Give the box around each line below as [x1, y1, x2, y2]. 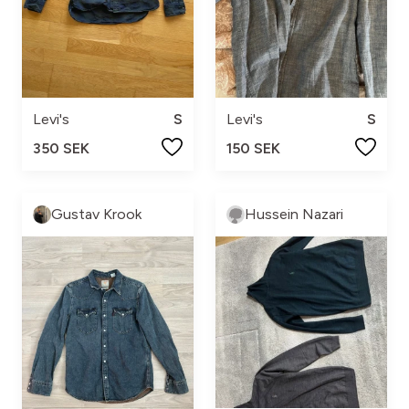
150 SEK [226, 139, 280, 157]
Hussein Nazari [245, 204, 343, 223]
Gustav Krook [51, 204, 142, 223]
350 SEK [33, 139, 89, 157]
